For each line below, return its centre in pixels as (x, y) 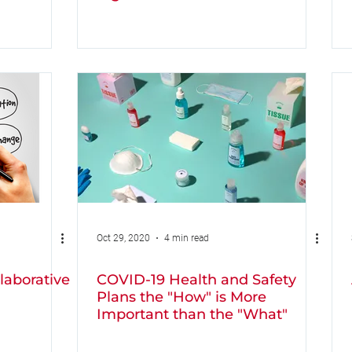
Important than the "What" (192, 314)
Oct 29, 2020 (123, 238)
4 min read (187, 238)
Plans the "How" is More (181, 297)
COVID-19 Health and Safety (196, 280)
